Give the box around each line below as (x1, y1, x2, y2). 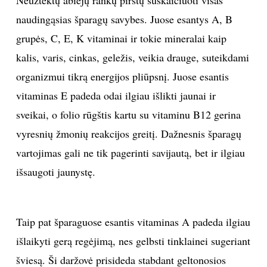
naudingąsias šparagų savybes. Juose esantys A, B (15, 11, 232, 26)
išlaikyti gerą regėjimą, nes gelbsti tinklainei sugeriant (15, 233, 250, 248)
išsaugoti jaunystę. (15, 164, 95, 179)
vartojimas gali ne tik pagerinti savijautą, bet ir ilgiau (15, 145, 245, 160)
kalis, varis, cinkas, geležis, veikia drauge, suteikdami (15, 49, 249, 64)
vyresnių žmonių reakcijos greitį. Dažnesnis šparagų (15, 126, 241, 141)
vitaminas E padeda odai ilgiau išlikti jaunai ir (15, 88, 216, 103)
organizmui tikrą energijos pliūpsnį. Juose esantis (15, 69, 229, 83)
